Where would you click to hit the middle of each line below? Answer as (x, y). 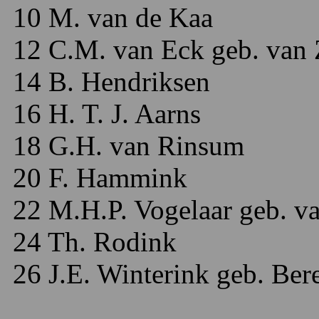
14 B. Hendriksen (108, 82)
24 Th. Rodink (91, 242)
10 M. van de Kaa (109, 17)
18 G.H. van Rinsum (125, 146)
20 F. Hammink (96, 178)
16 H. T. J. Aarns (103, 114)
